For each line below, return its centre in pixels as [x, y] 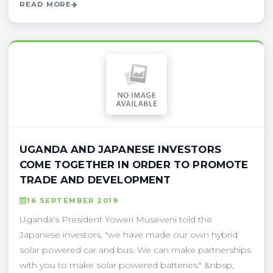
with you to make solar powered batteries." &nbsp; [127, 265]
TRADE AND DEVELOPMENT [95, 179]
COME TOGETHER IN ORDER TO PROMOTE [134, 164]
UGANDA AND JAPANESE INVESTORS [120, 149]
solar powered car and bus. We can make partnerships [135, 250]
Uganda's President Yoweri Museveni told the [116, 219]
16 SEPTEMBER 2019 [73, 200]
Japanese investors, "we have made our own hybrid [129, 234]
